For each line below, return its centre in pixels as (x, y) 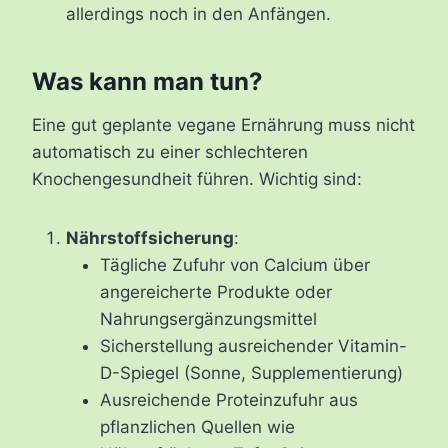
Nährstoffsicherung (150, 238)
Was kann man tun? (147, 82)
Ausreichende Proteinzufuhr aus (229, 400)
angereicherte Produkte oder (216, 292)
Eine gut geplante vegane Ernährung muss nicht (223, 125)
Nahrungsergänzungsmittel (208, 319)
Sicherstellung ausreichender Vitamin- (253, 346)
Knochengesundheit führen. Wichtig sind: (197, 179)
